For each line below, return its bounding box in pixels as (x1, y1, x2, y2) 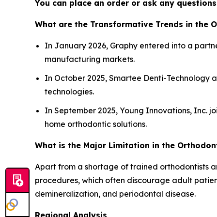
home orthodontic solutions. (45, 119, 147, 129)
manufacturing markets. (45, 54, 135, 64)
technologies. (45, 87, 94, 97)
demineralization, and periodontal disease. (35, 188, 196, 199)
